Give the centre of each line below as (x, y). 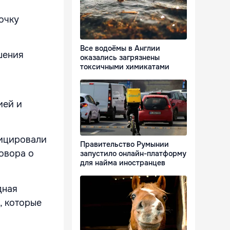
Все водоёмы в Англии (120, 49)
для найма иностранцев (123, 163)
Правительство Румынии (124, 145)
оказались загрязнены (120, 58)
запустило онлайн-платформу (133, 154)
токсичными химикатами (125, 67)
